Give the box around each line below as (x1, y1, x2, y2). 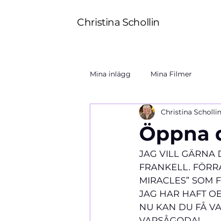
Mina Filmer (150, 69, 192, 78)
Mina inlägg (90, 69, 131, 78)
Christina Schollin (77, 16, 160, 28)
